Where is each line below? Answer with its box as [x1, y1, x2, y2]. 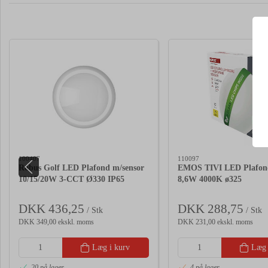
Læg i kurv [92, 242, 130, 252]
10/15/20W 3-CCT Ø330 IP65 [19, 175, 124, 184]
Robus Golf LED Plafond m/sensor [19, 163, 144, 173]
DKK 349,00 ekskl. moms [19, 217, 94, 226]
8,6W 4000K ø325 [178, 175, 242, 184]
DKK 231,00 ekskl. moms [178, 217, 253, 226]
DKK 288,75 [178, 201, 243, 216]
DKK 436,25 [19, 201, 84, 216]
